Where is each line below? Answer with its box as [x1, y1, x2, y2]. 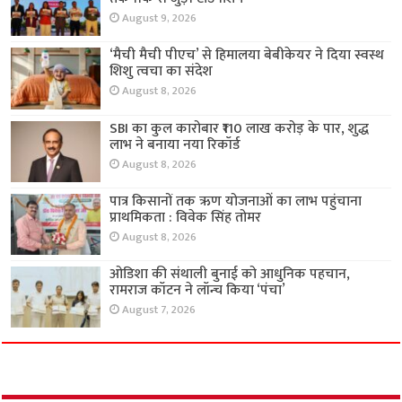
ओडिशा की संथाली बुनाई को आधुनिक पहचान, [109, 261, 351, 286]
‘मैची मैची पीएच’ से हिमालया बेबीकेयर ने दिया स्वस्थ [109, 43, 385, 68]
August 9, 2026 [122, 9, 197, 29]
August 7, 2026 [122, 300, 197, 319]
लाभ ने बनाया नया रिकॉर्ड [109, 132, 241, 157]
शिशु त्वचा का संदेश [109, 59, 214, 84]
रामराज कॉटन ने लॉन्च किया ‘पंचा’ [109, 277, 286, 302]
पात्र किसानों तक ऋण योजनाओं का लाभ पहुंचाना [109, 188, 363, 214]
